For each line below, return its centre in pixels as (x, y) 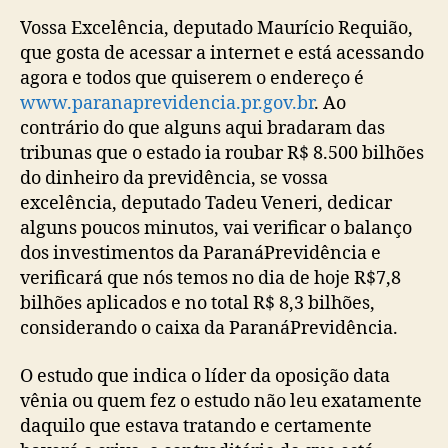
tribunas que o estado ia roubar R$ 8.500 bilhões (222, 153)
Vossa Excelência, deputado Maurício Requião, (216, 28)
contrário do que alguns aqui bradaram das (202, 128)
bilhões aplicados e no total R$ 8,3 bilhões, (197, 303)
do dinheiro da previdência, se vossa (174, 178)
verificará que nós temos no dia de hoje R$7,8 (210, 278)
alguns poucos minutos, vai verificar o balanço (216, 228)
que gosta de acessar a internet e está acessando (222, 53)
